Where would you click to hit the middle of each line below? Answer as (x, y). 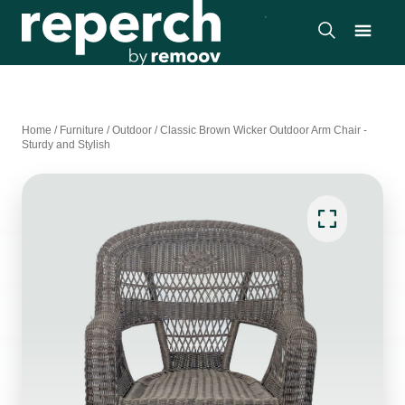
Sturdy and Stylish (66, 145)
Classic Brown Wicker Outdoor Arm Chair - (264, 130)
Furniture (82, 130)
